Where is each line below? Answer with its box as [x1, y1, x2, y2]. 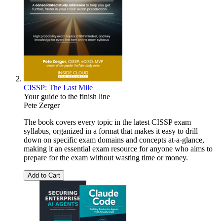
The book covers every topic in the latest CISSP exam [24, 117, 191, 126]
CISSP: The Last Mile [24, 83, 93, 92]
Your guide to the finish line [24, 92, 110, 101]
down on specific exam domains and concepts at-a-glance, [24, 135, 204, 144]
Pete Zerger [24, 101, 60, 110]
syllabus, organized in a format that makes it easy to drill [24, 126, 198, 135]
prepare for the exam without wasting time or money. [24, 153, 188, 162]
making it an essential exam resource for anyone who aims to [24, 144, 213, 153]
